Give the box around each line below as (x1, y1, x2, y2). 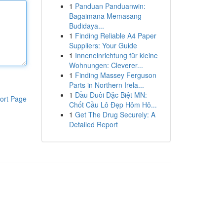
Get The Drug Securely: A (74, 110, 155, 119)
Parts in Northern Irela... (69, 80, 144, 90)
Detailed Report (69, 119, 118, 129)
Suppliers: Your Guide (69, 40, 137, 50)
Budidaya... (69, 21, 104, 31)
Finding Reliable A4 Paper (74, 31, 156, 40)
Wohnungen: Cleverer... (69, 60, 143, 70)
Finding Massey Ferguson (74, 70, 156, 80)
